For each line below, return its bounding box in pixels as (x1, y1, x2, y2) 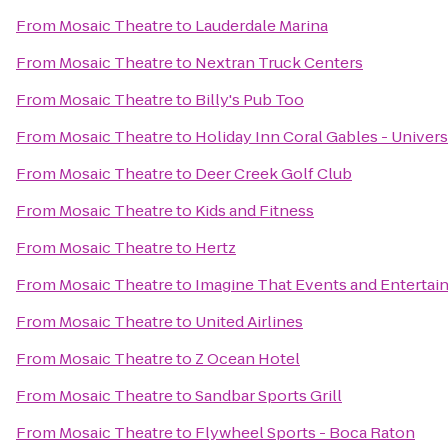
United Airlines (195, 311, 303, 332)
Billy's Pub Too (195, 89, 304, 110)
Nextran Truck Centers (195, 52, 363, 73)
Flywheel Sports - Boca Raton (195, 422, 415, 443)
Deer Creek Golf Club (195, 163, 352, 184)
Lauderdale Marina (195, 15, 328, 36)
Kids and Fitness (195, 200, 314, 221)
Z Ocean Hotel (195, 348, 300, 369)
